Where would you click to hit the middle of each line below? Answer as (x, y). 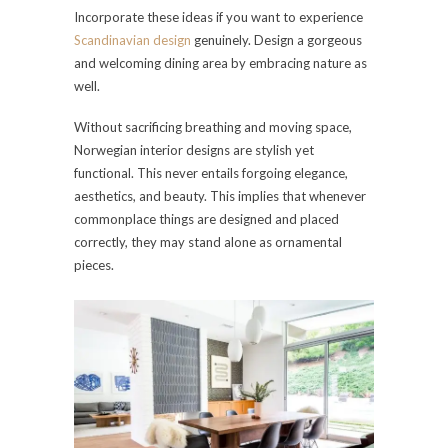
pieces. (94, 265)
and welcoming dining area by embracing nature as (220, 63)
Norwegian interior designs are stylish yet (194, 150)
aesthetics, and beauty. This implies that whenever (220, 196)
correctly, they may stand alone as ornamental (208, 242)
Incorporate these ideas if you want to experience (218, 17)
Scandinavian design (132, 40)
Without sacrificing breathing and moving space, (213, 127)
